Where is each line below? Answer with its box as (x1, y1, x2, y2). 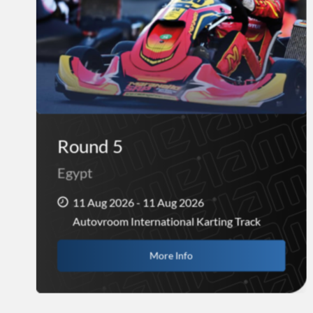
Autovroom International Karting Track (73, 214, 261, 228)
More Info (150, 249, 194, 262)
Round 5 (57, 135, 123, 158)
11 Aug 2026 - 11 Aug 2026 (73, 196, 204, 210)
